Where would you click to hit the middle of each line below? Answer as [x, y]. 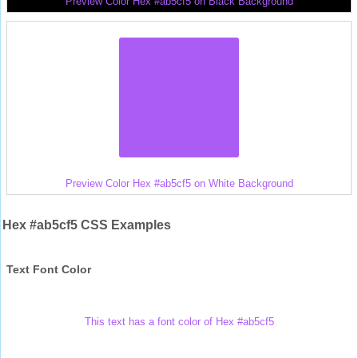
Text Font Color [49, 269]
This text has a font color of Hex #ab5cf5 [179, 321]
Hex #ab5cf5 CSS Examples [87, 225]
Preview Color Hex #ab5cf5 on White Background [179, 183]
